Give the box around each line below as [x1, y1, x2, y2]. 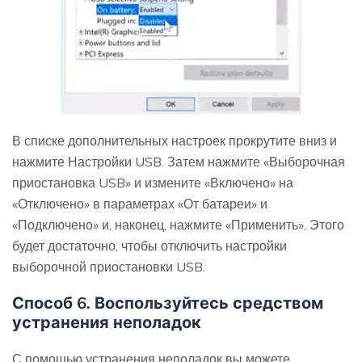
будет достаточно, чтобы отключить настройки [12, 238, 287, 255]
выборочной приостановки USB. [12, 259, 205, 276]
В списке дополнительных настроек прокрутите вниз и [12, 133, 337, 149]
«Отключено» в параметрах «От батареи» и [12, 196, 267, 213]
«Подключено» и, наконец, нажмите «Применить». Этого [12, 217, 344, 234]
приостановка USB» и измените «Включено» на [12, 175, 293, 192]
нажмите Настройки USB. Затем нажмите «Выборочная [12, 154, 345, 170]
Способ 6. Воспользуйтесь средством [12, 293, 323, 314]
